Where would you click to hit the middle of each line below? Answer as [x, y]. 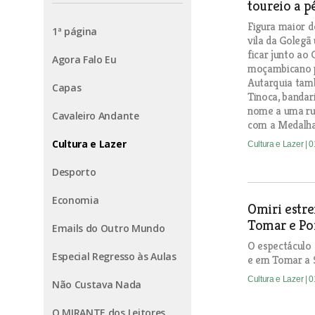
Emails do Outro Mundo [109, 228]
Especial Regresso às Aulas [114, 256]
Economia [76, 200]
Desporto [74, 172]
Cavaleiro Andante [96, 115]
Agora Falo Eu [84, 59]
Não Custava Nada [97, 284]
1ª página [75, 31]
